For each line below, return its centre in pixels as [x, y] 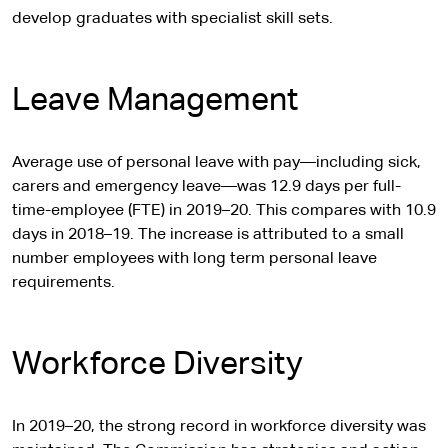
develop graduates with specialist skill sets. [172, 19]
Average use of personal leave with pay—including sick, [216, 163]
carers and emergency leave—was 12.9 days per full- [206, 187]
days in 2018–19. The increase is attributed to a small [208, 235]
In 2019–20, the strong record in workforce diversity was [219, 427]
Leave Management [155, 101]
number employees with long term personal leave [194, 259]
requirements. [63, 283]
